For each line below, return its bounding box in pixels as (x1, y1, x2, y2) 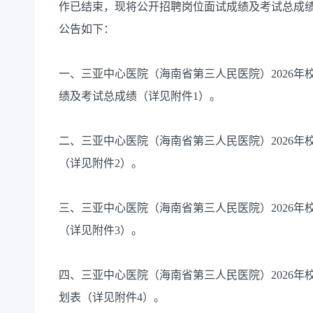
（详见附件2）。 (59, 157, 143, 170)
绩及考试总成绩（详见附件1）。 (59, 90, 221, 103)
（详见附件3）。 (59, 224, 143, 237)
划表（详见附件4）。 (59, 291, 165, 304)
